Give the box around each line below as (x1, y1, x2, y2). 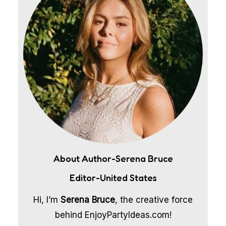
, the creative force (115, 195, 193, 205)
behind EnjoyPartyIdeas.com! (54, 210, 172, 220)
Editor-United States (69, 172, 157, 184)
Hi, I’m (33, 195, 61, 205)
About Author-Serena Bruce (53, 153, 173, 164)
